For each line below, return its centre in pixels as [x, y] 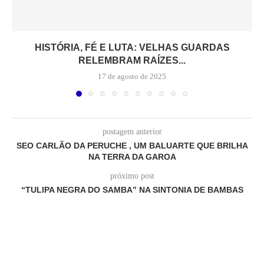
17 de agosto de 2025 [132, 77]
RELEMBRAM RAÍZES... [132, 61]
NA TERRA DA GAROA [132, 157]
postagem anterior [132, 132]
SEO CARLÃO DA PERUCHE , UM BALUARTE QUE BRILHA [132, 146]
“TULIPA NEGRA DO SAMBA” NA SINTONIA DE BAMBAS [132, 190]
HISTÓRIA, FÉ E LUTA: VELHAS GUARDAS [132, 48]
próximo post [132, 176]
